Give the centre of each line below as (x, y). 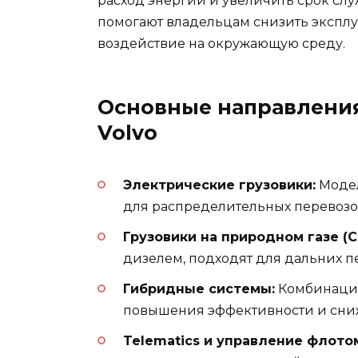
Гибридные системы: (199, 288)
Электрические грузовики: (219, 185)
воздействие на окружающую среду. (221, 44)
